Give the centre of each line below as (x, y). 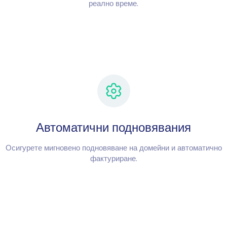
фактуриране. (113, 158)
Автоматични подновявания (113, 127)
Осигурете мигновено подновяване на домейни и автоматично (113, 147)
